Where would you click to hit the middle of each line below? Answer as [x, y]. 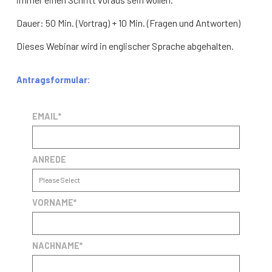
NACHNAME [56, 246]
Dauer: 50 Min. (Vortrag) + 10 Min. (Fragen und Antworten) [129, 22]
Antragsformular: [54, 80]
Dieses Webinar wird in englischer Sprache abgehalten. [125, 46]
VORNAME [53, 203]
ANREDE [49, 160]
